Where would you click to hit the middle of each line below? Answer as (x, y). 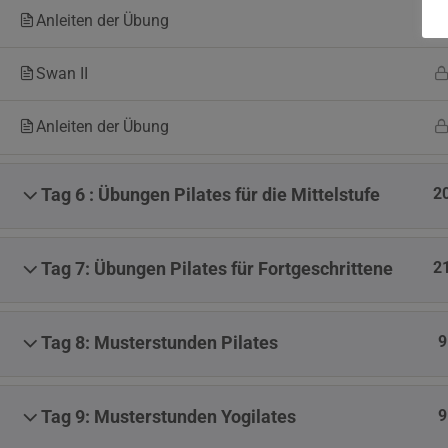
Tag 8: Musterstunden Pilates (159, 343)
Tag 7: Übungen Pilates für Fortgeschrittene (217, 269)
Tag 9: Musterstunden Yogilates (168, 417)
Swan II (62, 73)
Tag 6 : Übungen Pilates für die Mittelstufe (210, 195)
